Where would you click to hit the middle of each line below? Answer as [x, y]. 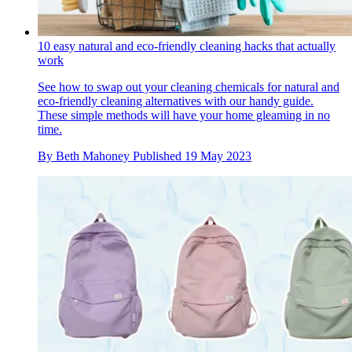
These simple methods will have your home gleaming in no [184, 115]
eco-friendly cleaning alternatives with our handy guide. [176, 101]
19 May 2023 [218, 156]
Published [159, 156]
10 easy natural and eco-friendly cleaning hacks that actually [187, 46]
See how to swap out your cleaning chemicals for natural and [189, 86]
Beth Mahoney [93, 156]
